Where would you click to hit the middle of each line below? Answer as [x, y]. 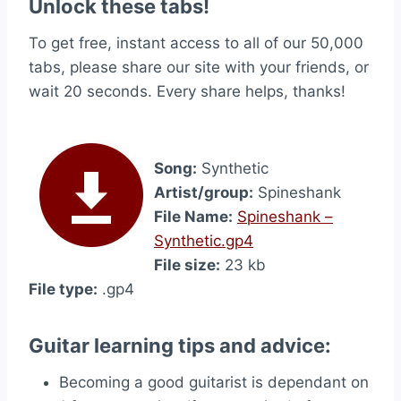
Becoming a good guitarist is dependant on [214, 382]
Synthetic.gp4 [204, 241]
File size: [187, 265]
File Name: [193, 217]
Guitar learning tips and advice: [180, 346]
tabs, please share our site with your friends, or [199, 67]
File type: [63, 289]
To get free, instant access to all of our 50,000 [196, 43]
